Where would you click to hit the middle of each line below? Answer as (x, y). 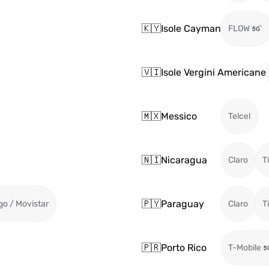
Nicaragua (184, 160)
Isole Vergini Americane (213, 72)
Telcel (239, 116)
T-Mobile (245, 248)
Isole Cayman (191, 28)
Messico (179, 116)
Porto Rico (184, 247)
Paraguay (183, 204)
